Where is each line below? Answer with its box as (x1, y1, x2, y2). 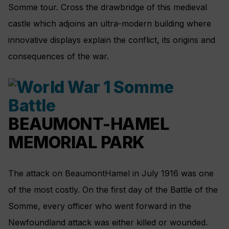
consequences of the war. (8, 51, 109, 62)
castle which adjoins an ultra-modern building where (8, 18, 211, 29)
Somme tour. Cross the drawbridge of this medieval (8, 2, 207, 13)
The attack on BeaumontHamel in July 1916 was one (8, 168, 214, 179)
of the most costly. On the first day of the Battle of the (8, 185, 218, 195)
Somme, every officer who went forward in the (8, 201, 191, 212)
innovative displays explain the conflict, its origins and (8, 35, 215, 45)
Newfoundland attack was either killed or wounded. (8, 217, 208, 228)
